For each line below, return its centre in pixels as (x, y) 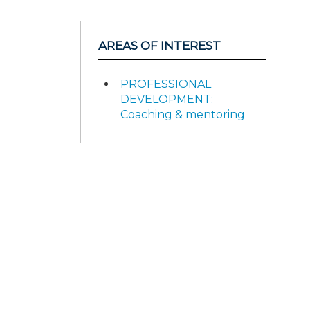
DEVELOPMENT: (167, 99)
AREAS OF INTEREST (159, 45)
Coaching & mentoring (183, 115)
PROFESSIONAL (166, 84)
